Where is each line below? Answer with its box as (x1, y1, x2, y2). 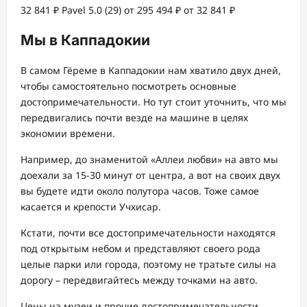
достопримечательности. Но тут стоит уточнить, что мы (21, 95, 286, 109)
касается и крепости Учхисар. (21, 200, 161, 214)
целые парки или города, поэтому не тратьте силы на (21, 258, 276, 271)
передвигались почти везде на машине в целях (21, 111, 248, 125)
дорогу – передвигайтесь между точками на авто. (21, 273, 258, 287)
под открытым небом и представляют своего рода (21, 242, 260, 256)
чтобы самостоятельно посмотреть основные (21, 79, 236, 93)
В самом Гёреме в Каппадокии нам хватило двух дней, (21, 64, 281, 77)
